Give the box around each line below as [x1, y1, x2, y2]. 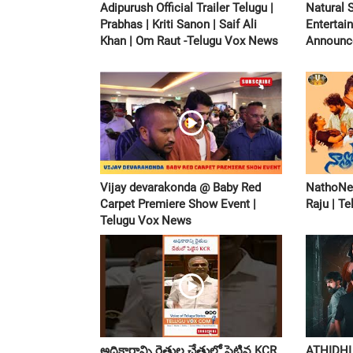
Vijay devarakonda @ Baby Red [100, 180, 261, 195]
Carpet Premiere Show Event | [100, 197, 256, 212]
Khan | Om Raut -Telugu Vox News [100, 34, 278, 49]
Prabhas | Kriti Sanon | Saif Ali [100, 17, 257, 32]
